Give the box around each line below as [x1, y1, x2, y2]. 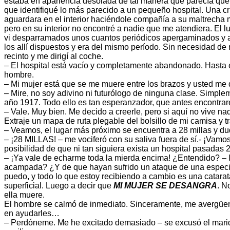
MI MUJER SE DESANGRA [113, 181, 217, 190]
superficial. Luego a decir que [4, 181, 113, 190]
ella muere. [4, 190, 45, 200]
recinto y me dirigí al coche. [4, 52, 103, 61]
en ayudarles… [4, 209, 60, 218]
